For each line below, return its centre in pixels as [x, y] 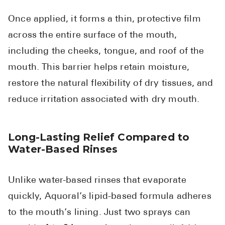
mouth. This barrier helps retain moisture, [99, 68]
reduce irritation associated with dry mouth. [104, 100]
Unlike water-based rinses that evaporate [97, 181]
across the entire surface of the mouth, [93, 36]
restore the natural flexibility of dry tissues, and [111, 84]
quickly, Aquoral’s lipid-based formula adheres [110, 197]
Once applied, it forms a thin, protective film [104, 20]
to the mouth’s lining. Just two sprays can [99, 213]
